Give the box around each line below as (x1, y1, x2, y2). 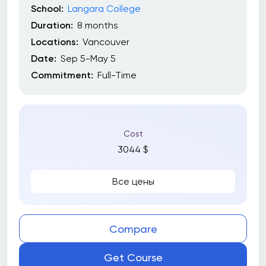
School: (31, 3, 64, 14)
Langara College (68, 3, 141, 14)
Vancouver (83, 36, 129, 47)
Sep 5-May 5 (61, 53, 116, 64)
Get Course (103, 251, 163, 264)
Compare (109, 222, 157, 235)
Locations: (31, 36, 78, 47)
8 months (77, 20, 118, 31)
